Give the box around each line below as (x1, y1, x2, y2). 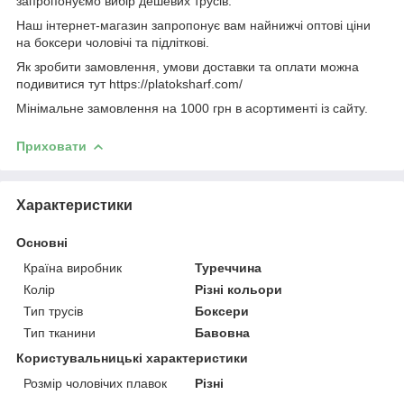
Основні (16, 234, 68, 250)
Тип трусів (23, 303, 83, 318)
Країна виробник (23, 260, 122, 275)
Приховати (16, 138, 87, 153)
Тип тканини (23, 325, 96, 340)
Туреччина (195, 260, 262, 275)
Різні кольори (195, 281, 283, 297)
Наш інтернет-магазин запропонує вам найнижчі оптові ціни (16, 17, 371, 32)
